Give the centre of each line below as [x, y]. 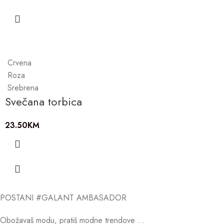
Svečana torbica [43, 102]
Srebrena [23, 88]
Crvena [19, 63]
